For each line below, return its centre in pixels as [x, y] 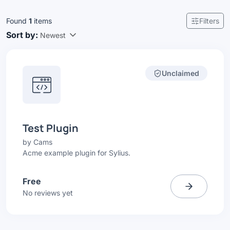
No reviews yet [48, 193]
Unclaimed [180, 73]
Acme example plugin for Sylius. [76, 153]
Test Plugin [51, 128]
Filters [209, 21]
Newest [53, 35]
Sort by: [22, 35]
